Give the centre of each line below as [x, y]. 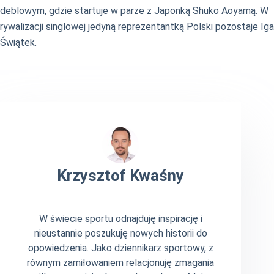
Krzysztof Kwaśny [121, 176]
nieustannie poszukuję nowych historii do [120, 234]
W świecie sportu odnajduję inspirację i [120, 219]
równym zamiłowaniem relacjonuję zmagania [121, 263]
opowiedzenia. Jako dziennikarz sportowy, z [120, 248]
